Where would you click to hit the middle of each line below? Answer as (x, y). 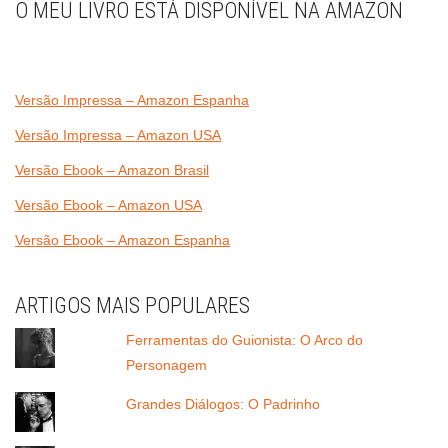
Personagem (167, 364)
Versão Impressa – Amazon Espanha (132, 99)
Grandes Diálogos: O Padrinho (223, 403)
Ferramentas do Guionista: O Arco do (245, 339)
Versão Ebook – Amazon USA (108, 204)
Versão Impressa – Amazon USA (118, 134)
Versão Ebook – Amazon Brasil (112, 169)
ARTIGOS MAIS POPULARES (132, 305)
